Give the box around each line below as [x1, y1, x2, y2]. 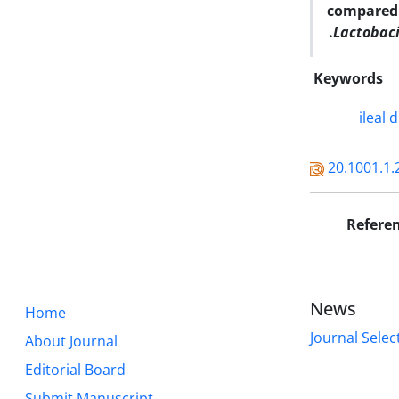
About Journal [25, 331, 118, 351]
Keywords [313, 69, 383, 88]
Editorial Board [25, 360, 126, 379]
